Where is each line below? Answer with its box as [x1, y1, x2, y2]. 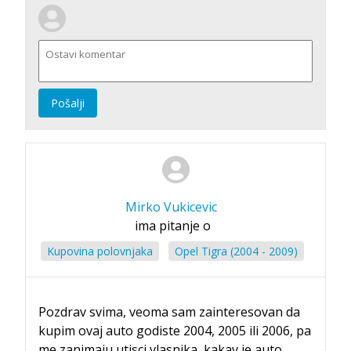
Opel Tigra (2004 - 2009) [175, 243, 298, 259]
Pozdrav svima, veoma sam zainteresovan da [38, 302, 300, 320]
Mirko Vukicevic [125, 197, 217, 215]
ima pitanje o [134, 216, 211, 234]
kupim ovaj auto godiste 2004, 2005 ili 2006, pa [38, 321, 311, 339]
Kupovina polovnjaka [47, 243, 153, 259]
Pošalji [51, 95, 85, 110]
